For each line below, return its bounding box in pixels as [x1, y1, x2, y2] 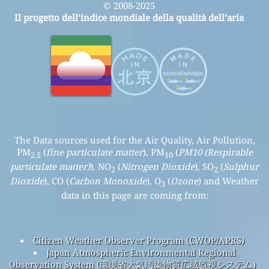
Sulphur [223, 160, 259, 172]
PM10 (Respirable [178, 145, 253, 158]
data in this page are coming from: [61, 189, 208, 201]
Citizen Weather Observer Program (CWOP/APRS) [32, 234, 244, 246]
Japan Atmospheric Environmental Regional [46, 246, 236, 258]
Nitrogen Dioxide [121, 160, 195, 172]
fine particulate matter [46, 145, 143, 158]
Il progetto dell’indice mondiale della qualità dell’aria [14, 11, 244, 23]
